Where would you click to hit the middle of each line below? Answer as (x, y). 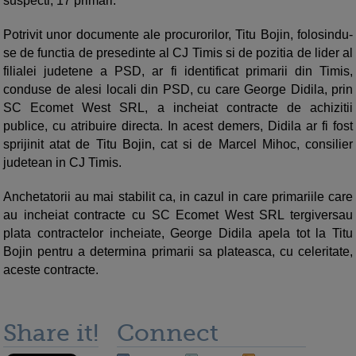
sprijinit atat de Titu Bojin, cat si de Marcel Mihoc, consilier (178, 145)
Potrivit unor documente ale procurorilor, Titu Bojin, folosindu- (178, 35)
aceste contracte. (51, 270)
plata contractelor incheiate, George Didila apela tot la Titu (178, 234)
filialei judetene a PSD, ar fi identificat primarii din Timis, (178, 72)
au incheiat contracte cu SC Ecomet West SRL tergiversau (178, 215)
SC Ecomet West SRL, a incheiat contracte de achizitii (178, 108)
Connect (168, 333)
